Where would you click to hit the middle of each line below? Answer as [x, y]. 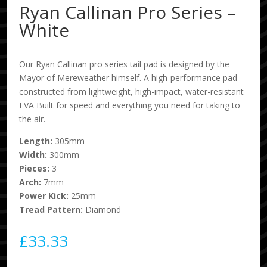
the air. [32, 119]
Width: [35, 155]
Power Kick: [45, 196]
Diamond [103, 210]
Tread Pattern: [52, 210]
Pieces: [36, 169]
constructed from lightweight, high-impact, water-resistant [132, 92]
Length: [37, 141]
